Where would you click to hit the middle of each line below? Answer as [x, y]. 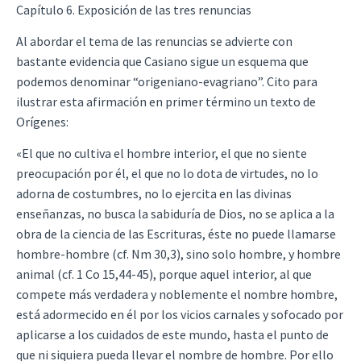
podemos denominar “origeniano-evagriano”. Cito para [167, 82]
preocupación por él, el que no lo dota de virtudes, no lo [167, 174]
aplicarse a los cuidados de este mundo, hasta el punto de [172, 335]
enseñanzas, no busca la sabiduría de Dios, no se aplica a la [175, 214]
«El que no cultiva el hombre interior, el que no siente [162, 154]
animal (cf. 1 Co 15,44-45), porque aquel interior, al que [164, 274]
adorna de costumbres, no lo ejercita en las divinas [154, 194]
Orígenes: [42, 122]
